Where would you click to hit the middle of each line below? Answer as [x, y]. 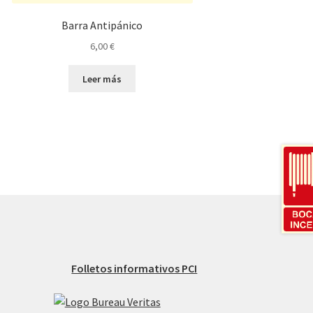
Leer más [102, 79]
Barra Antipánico [102, 26]
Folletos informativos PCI [134, 269]
